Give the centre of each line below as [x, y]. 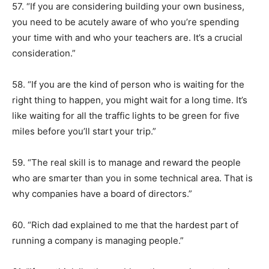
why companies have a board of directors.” [102, 194]
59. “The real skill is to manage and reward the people [126, 162]
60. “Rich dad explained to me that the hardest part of [125, 225]
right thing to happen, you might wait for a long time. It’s [130, 100]
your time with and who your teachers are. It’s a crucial [127, 38]
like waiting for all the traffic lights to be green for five [126, 116]
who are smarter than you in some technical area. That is [132, 178]
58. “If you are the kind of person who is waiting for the [128, 84]
